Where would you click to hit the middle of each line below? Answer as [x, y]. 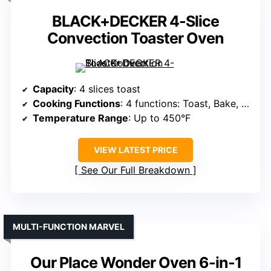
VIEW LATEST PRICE [135, 150]
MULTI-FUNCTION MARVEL [69, 227]
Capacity [53, 89]
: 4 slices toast [107, 89]
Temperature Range [80, 118]
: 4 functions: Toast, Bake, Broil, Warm [181, 104]
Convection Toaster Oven [135, 38]
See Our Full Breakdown [135, 170]
